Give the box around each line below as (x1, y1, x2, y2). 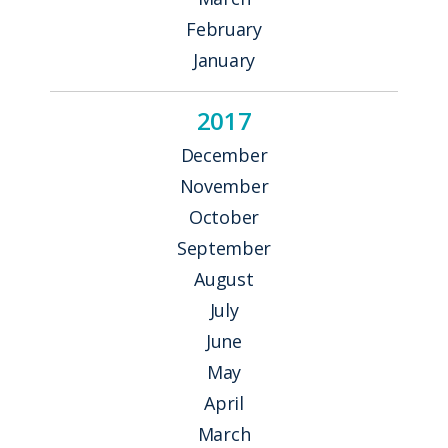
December (180, 142, 268, 167)
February (186, 16, 262, 41)
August (194, 266, 254, 291)
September (176, 235, 272, 260)
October (189, 204, 259, 229)
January (193, 47, 255, 72)
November (179, 173, 269, 198)
